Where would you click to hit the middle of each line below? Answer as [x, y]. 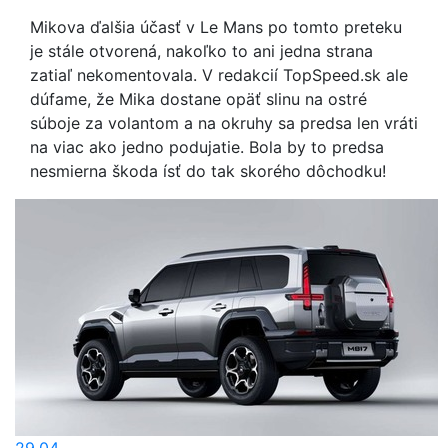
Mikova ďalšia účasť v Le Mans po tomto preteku [216, 27]
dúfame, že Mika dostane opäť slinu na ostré [198, 99]
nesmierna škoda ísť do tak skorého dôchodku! [208, 171]
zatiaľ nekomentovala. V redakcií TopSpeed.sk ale [219, 75]
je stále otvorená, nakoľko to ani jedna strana [201, 51]
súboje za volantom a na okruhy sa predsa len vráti [224, 123]
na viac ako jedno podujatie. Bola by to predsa [207, 147]
